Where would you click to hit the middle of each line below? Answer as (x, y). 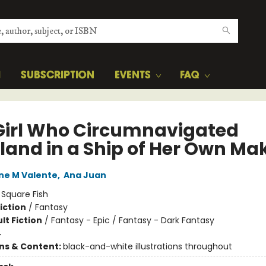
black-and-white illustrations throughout (147, 246)
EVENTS (133, 75)
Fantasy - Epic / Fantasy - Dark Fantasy (132, 220)
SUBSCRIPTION (58, 75)
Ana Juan (85, 175)
